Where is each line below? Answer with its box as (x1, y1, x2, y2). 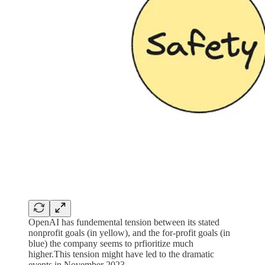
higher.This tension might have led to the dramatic (28, 248, 214, 259)
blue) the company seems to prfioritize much (28, 238, 193, 248)
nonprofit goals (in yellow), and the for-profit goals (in (28, 227, 230, 238)
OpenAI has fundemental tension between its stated (28, 216, 219, 227)
